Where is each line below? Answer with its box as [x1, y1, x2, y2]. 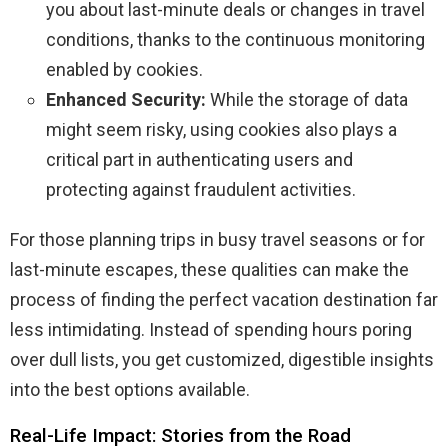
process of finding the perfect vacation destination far [10, 289, 438, 311]
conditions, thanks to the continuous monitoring [46, 29, 425, 51]
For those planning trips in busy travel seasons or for [10, 229, 425, 251]
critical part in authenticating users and [46, 149, 353, 171]
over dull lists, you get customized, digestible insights [10, 349, 434, 371]
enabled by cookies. [46, 59, 203, 81]
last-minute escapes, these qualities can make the [10, 259, 409, 281]
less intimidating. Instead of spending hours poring [10, 319, 412, 341]
